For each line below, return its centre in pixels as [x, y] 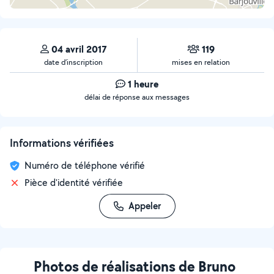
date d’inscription [73, 62]
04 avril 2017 [79, 49]
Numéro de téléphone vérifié [85, 165]
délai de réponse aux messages [137, 97]
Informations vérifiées [62, 143]
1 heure [143, 84]
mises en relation [201, 62]
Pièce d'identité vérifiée [74, 183]
